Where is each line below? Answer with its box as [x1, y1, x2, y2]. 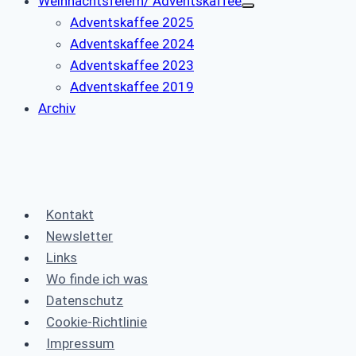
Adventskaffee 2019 [70, 79, 194, 95]
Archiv [38, 100, 75, 117]
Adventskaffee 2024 [70, 36, 194, 52]
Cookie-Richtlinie [46, 314, 148, 331]
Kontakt [46, 207, 95, 223]
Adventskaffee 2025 [70, 14, 194, 31]
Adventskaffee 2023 [70, 57, 194, 74]
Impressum [46, 335, 115, 352]
